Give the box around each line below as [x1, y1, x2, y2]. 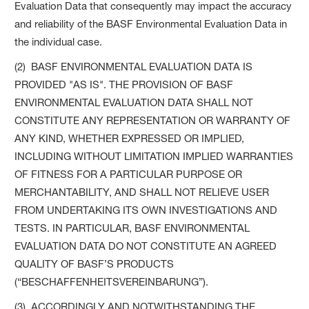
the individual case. [14, 34, 103, 48]
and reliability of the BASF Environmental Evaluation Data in [14, 17, 288, 30]
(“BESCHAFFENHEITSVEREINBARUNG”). [14, 275, 209, 288]
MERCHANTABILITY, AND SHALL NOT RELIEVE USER [14, 185, 270, 199]
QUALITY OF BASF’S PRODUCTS [14, 257, 175, 270]
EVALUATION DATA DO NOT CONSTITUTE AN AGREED [14, 239, 277, 252]
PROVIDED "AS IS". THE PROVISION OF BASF [14, 77, 234, 91]
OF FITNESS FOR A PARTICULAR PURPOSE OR [14, 167, 243, 181]
